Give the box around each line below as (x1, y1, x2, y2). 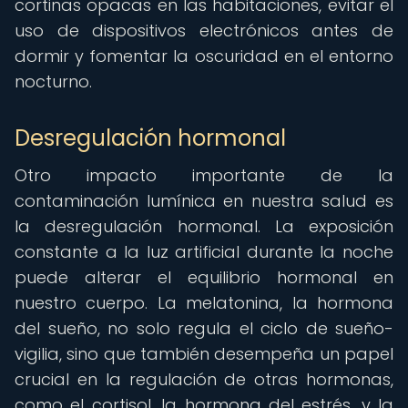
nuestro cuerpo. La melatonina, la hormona (15, 291, 393, 314)
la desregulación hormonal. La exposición (15, 215, 393, 238)
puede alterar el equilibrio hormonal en (15, 266, 393, 289)
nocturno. (15, 70, 92, 93)
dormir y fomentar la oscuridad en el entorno (15, 45, 393, 67)
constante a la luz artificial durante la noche (15, 240, 393, 263)
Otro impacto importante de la (15, 164, 393, 187)
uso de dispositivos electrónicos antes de (15, 19, 393, 42)
